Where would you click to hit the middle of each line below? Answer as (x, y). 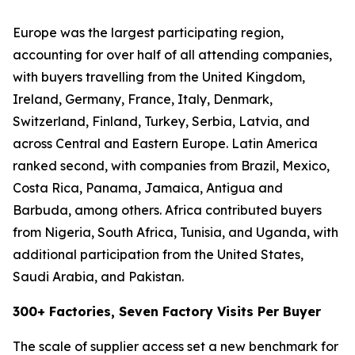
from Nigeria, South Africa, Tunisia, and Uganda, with (176, 232)
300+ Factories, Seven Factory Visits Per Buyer (167, 311)
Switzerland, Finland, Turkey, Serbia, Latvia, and (161, 121)
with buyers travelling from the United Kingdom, (159, 77)
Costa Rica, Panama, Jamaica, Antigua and (148, 188)
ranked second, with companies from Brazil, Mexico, (171, 166)
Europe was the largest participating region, (148, 32)
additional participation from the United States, (158, 254)
